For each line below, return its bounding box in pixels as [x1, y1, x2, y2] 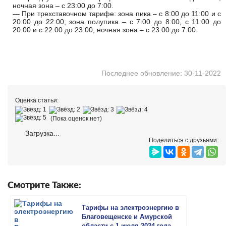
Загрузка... [23, 129, 60, 137]
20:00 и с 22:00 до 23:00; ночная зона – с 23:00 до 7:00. [13, 26, 198, 34]
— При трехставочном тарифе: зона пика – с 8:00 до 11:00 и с [13, 10, 221, 18]
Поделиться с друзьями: [149, 137, 218, 144]
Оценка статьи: [15, 97, 59, 104]
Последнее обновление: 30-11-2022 [101, 69, 221, 77]
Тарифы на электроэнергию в [82, 204, 179, 211]
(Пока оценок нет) [49, 115, 102, 122]
